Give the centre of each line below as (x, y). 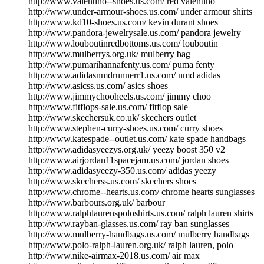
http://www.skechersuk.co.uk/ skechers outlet (112, 117)
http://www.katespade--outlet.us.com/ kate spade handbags (137, 138)
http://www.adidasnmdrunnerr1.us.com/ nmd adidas (124, 75)
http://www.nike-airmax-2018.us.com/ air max (114, 255)
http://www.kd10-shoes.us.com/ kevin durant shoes (123, 22)
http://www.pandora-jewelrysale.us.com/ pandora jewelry (135, 32)
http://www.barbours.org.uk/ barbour (97, 202)
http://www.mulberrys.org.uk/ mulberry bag (109, 54)
